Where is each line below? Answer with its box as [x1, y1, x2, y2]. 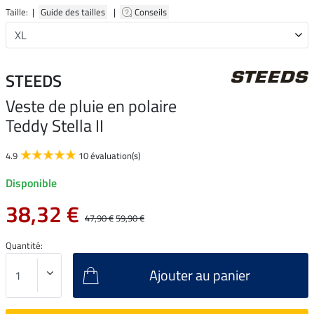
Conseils [135, 4, 169, 19]
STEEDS [6, 67, 62, 93]
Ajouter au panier [149, 264, 250, 286]
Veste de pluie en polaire [6, 93, 177, 118]
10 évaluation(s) [78, 148, 140, 163]
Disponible [6, 174, 57, 191]
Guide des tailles [39, 4, 107, 19]
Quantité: [6, 238, 43, 252]
